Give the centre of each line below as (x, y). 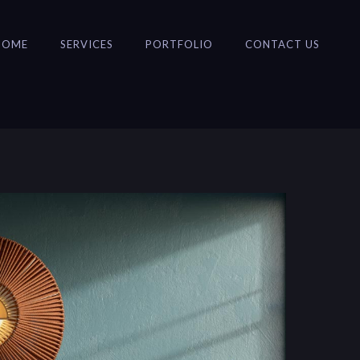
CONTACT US (282, 44)
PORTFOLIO (179, 44)
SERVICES (87, 44)
